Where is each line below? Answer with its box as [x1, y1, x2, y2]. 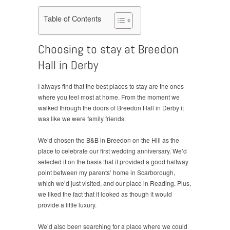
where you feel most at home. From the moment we [38, 92, 180, 101]
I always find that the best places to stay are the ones [38, 81, 184, 90]
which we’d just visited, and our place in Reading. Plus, [38, 178, 191, 187]
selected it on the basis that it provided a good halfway [38, 157, 188, 166]
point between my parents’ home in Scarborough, [38, 167, 175, 177]
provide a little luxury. [38, 200, 97, 209]
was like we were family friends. [38, 113, 126, 123]
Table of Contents [44, 12, 101, 24]
